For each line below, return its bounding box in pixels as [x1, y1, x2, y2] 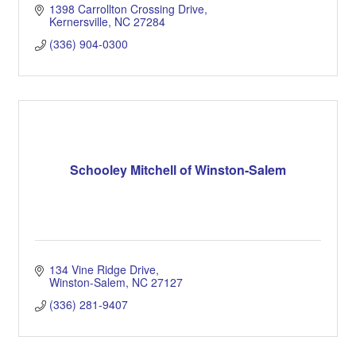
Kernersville [48, 13, 108, 29]
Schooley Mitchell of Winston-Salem [70, 161, 286, 180]
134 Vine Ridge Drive [48, 261, 156, 277]
